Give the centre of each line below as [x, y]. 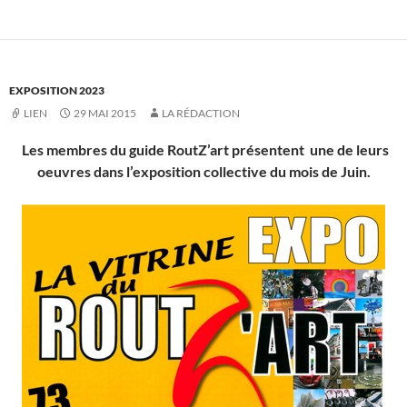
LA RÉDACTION [201, 114]
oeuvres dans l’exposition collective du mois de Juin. [203, 172]
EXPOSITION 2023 [57, 91]
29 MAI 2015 [105, 114]
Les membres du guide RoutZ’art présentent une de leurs [205, 150]
